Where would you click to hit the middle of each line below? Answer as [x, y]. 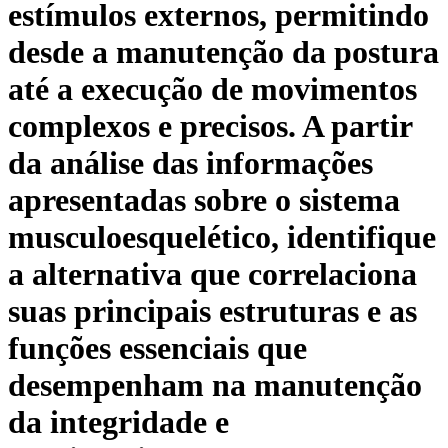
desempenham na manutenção [215, 385]
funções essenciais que [157, 348]
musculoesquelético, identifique [222, 237]
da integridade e [118, 422]
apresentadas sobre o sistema [204, 200]
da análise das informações [190, 163]
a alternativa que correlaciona [212, 274]
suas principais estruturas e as [212, 311]
